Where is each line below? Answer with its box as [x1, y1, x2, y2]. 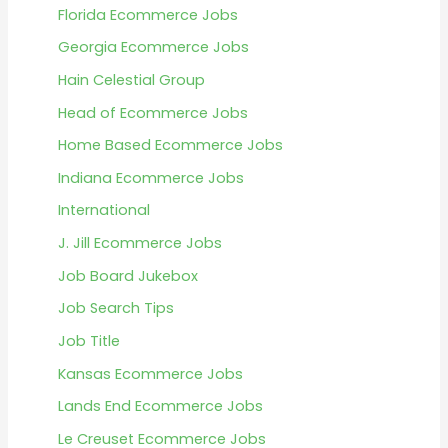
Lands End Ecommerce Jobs [57, 396, 263, 417]
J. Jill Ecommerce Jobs [57, 233, 222, 254]
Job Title [57, 331, 120, 352]
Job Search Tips [57, 298, 174, 319]
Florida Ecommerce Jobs [57, 4, 238, 25]
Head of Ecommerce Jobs [57, 102, 248, 123]
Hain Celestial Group [57, 69, 205, 90]
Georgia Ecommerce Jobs [57, 37, 249, 58]
